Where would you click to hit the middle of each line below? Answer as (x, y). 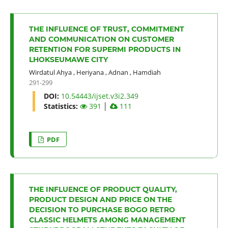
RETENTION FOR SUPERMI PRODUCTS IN (105, 49)
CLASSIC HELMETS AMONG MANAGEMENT (107, 220)
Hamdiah (147, 72)
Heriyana (90, 72)
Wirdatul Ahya (50, 72)
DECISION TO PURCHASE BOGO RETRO (102, 209)
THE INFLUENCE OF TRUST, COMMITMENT (106, 29)
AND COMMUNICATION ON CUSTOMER (101, 39)
